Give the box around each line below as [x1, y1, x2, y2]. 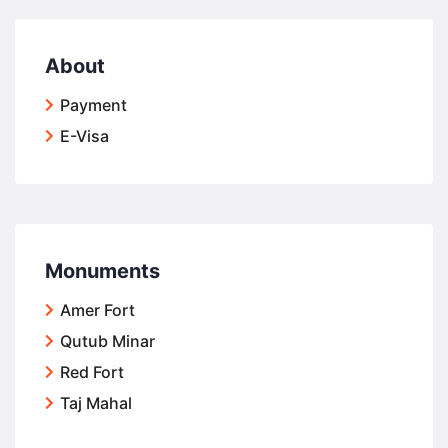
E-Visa [60, 126, 109, 146]
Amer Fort [60, 300, 135, 320]
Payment [60, 95, 127, 115]
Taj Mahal [60, 393, 132, 413]
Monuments [45, 259, 160, 283]
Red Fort [60, 362, 124, 382]
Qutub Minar [60, 331, 155, 351]
